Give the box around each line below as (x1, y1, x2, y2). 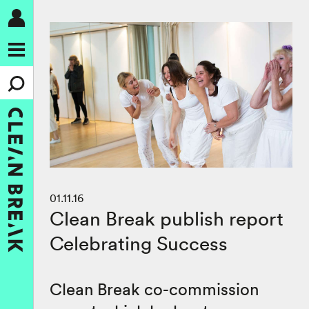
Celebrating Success (50, 231, 228, 257)
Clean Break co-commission (50, 279, 259, 300)
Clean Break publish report (50, 206, 283, 232)
